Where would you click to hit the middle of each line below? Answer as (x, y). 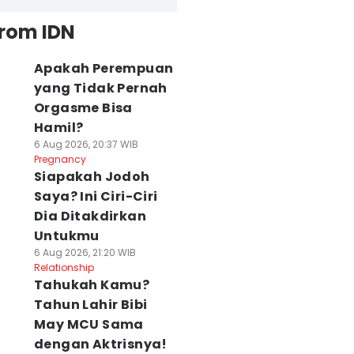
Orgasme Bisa (83, 108)
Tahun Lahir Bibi (90, 305)
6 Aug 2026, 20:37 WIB (86, 144)
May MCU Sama (88, 324)
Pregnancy (60, 159)
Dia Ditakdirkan (90, 216)
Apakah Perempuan (104, 68)
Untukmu (66, 236)
